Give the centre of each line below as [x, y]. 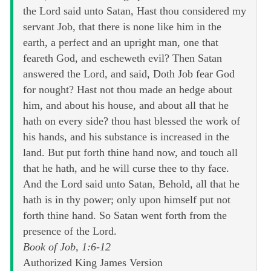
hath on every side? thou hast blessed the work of [132, 121]
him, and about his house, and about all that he [126, 106]
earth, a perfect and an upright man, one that [121, 43]
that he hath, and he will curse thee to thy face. [126, 168]
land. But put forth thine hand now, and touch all [130, 153]
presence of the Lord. [70, 231]
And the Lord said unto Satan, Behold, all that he [131, 184]
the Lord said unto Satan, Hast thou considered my [135, 11]
